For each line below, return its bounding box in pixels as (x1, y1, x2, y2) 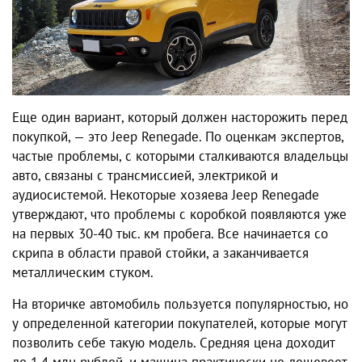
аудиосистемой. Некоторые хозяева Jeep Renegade (12, 185, 319, 204)
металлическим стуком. (12, 263, 154, 281)
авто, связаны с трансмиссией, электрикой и (12, 166, 278, 184)
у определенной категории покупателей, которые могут (12, 314, 347, 332)
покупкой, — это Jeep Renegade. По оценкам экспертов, (12, 127, 343, 145)
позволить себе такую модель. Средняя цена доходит (12, 333, 335, 351)
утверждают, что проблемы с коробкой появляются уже (12, 204, 347, 223)
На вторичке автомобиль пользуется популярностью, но (12, 294, 348, 313)
